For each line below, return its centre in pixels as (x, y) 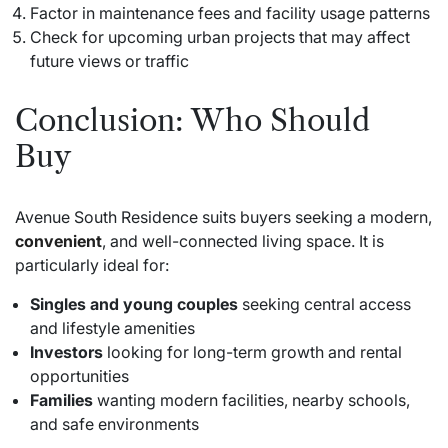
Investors (66, 351)
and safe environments (114, 423)
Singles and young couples (134, 303)
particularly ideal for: (92, 264)
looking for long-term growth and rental (252, 351)
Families (61, 399)
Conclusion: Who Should (192, 120)
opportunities (79, 375)
